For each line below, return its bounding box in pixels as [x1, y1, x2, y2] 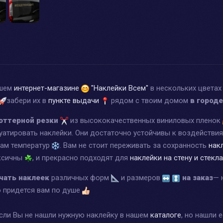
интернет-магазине [14, 83, 81, 93]
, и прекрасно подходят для [32, 153, 130, 162]
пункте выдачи [48, 96, 99, 105]
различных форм [49, 173, 111, 182]
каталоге [150, 210, 181, 220]
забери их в [6, 96, 48, 105]
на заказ [182, 173, 213, 182]
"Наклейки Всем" [89, 83, 148, 93]
